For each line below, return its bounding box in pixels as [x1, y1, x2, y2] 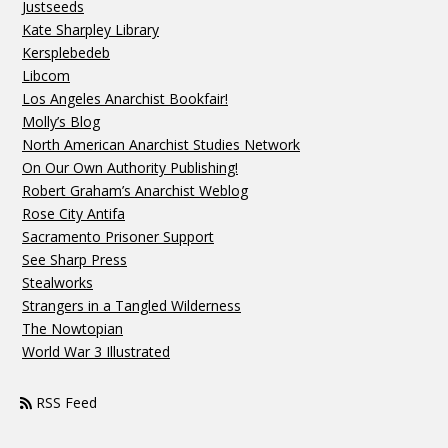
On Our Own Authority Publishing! [22, 158, 238, 178]
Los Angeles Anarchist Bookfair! [22, 89, 228, 109]
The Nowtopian [22, 319, 123, 339]
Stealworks [22, 273, 93, 293]
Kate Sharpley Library [22, 20, 159, 40]
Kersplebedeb [22, 43, 110, 63]
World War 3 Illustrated [22, 342, 170, 362]
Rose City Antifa [22, 204, 125, 224]
